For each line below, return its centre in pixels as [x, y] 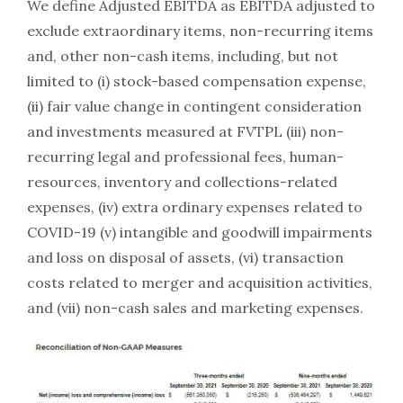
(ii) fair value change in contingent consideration [194, 106]
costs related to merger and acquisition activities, [200, 282]
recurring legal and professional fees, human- [185, 156]
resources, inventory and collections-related [182, 181]
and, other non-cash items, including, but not [183, 55]
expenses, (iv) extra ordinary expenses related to [195, 206]
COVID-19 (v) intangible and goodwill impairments [200, 232]
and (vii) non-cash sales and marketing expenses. [195, 307]
